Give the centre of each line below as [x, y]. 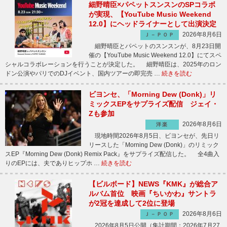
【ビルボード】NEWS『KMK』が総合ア [153, 184]
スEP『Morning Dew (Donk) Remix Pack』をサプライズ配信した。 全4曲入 [112, 154]
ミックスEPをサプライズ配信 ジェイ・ [154, 104]
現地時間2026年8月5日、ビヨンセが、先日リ [154, 136]
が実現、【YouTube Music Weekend [150, 14]
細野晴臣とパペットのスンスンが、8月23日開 [155, 46]
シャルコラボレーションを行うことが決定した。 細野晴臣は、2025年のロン [113, 64]
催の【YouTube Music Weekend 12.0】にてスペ [155, 55]
